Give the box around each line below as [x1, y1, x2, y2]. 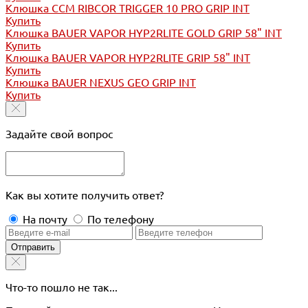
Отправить [11, 241, 55, 252]
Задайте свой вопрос [5, 127, 113, 140]
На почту [23, 212, 67, 225]
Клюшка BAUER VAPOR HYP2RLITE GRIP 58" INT [5, 51, 250, 64]
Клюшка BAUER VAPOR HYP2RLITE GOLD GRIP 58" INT [5, 26, 282, 39]
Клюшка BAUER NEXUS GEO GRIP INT [5, 76, 196, 89]
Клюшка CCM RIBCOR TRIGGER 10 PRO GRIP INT [5, 1, 250, 14]
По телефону [87, 212, 154, 225]
